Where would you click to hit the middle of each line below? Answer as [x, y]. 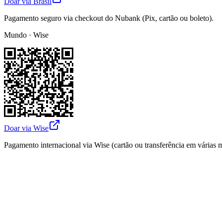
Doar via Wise [26, 128]
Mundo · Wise [26, 35]
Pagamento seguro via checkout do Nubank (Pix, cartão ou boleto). [109, 18]
